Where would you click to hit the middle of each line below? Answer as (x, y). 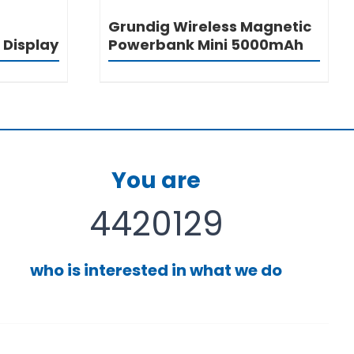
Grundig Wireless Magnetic (209, 26)
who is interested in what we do (156, 270)
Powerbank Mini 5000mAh (205, 44)
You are (156, 180)
